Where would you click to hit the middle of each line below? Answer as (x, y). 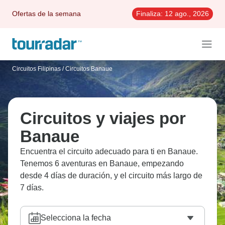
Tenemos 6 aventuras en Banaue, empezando (102, 163)
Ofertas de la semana (46, 14)
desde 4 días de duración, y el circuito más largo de (111, 176)
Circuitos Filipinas (36, 69)
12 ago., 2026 (186, 14)
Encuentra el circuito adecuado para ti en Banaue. (109, 151)
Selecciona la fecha (76, 218)
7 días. (32, 188)
